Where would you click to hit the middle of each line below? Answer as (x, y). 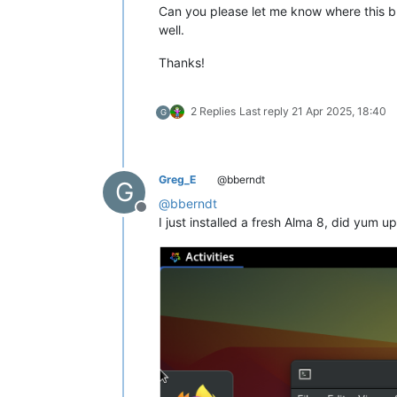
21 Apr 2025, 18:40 (339, 112)
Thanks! (182, 63)
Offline (162, 217)
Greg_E (178, 180)
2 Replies (213, 112)
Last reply (265, 112)
